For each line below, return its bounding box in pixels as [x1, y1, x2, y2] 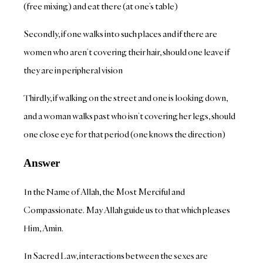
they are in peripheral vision [23, 65, 123, 76]
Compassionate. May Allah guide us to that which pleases [23, 204, 231, 215]
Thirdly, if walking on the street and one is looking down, [23, 92, 228, 104]
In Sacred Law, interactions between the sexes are [23, 249, 208, 261]
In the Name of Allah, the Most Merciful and [23, 186, 186, 197]
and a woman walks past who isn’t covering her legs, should [23, 110, 236, 122]
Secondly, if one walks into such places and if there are [23, 28, 218, 40]
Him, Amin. [23, 222, 64, 234]
